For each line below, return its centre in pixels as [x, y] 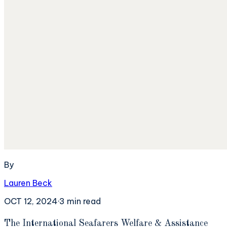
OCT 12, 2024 [31, 201]
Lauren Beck [28, 183]
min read [83, 201]
